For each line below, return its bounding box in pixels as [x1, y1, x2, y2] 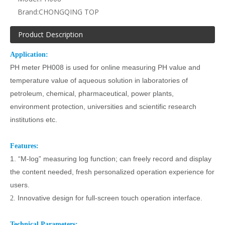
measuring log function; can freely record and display [43, 155, 211, 163]
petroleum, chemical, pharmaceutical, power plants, [10, 89, 174, 97]
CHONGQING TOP [39, 7, 99, 17]
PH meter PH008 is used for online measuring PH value [10, 63, 188, 71]
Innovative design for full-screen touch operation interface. [18, 194, 202, 202]
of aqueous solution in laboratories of [70, 76, 188, 84]
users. [10, 181, 30, 189]
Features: [10, 142, 39, 150]
